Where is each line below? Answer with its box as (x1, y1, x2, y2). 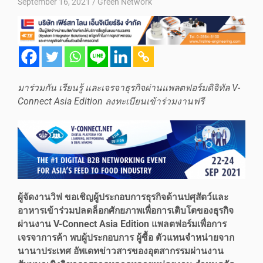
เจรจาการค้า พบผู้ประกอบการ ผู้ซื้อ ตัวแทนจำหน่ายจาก (18, 232, 234, 243)
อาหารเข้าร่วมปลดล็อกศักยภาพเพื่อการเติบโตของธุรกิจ (18, 205, 234, 216)
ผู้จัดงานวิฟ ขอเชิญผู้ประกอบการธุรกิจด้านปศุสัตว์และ (18, 191, 228, 203)
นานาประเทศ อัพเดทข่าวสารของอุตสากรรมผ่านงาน (18, 245, 224, 257)
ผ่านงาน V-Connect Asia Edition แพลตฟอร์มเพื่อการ (18, 218, 227, 230)
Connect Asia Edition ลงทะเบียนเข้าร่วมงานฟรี (18, 96, 204, 107)
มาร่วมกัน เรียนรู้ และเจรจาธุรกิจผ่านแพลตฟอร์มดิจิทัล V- (18, 82, 240, 93)
